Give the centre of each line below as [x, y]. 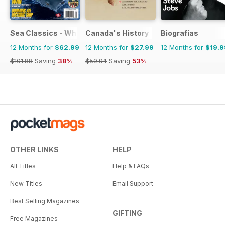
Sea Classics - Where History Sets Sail [80, 33]
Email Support [133, 183]
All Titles [23, 166]
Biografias [180, 33]
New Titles [26, 183]
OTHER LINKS [34, 149]
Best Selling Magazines [45, 201]
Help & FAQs [131, 166]
